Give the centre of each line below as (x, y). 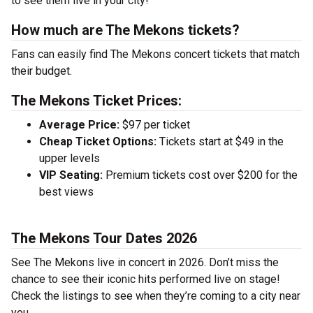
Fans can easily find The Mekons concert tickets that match (155, 54)
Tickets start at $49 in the (220, 141)
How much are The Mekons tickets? (125, 30)
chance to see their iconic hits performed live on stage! (146, 279)
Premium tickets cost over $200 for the (200, 175)
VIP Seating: (71, 175)
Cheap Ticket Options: (98, 141)
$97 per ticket (155, 125)
